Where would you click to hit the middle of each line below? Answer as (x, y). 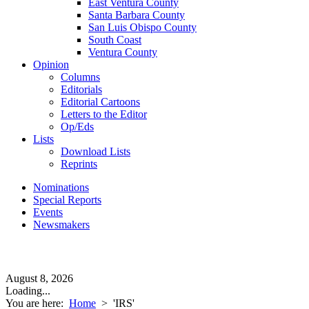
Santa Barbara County (137, 15)
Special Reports (67, 200)
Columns (80, 77)
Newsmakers (61, 225)
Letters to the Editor (104, 114)
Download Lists (96, 151)
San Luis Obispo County (142, 27)
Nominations (61, 187)
